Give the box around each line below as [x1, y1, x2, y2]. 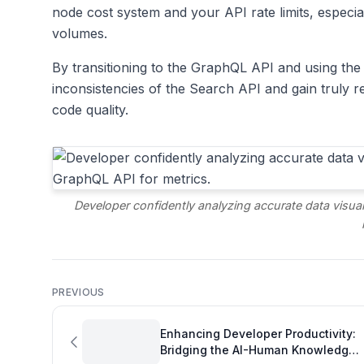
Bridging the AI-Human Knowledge [160, 343, 356, 357]
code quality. [52, 102, 128, 119]
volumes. [52, 25, 107, 42]
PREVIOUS [52, 286, 105, 299]
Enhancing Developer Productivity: [160, 327, 356, 341]
